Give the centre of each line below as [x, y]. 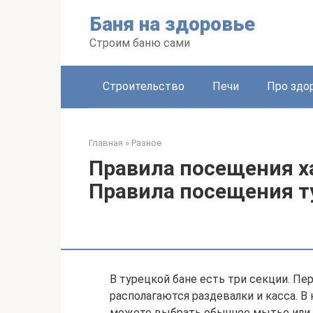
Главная [106, 143]
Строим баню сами [140, 43]
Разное [146, 143]
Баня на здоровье [172, 24]
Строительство [144, 86]
